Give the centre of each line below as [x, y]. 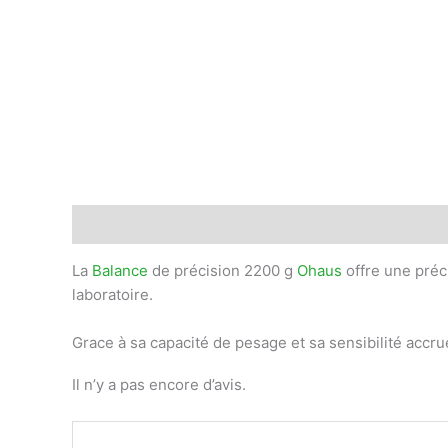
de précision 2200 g [222, 270]
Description [114, 224]
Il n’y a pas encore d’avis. [159, 384]
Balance [120, 270]
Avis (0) [203, 224]
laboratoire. [112, 294]
